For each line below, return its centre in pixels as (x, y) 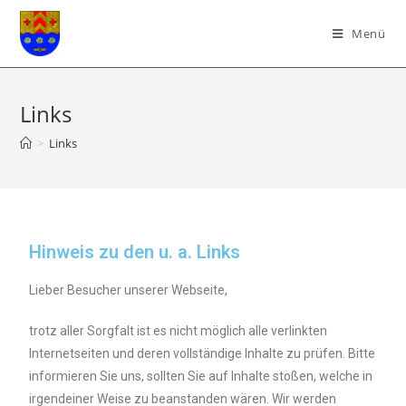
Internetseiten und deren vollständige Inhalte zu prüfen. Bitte (203, 353)
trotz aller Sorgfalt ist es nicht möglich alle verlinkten (179, 331)
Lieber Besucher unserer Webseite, (129, 290)
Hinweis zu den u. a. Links (135, 252)
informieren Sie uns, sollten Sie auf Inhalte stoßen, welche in (201, 376)
